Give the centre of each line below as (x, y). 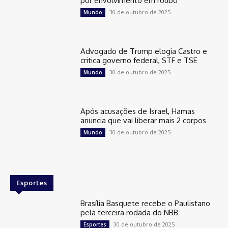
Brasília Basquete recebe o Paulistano (146, 203)
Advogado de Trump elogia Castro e (144, 51)
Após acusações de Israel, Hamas (138, 111)
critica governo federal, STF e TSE (139, 61)
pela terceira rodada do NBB (130, 212)
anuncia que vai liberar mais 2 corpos (144, 120)
